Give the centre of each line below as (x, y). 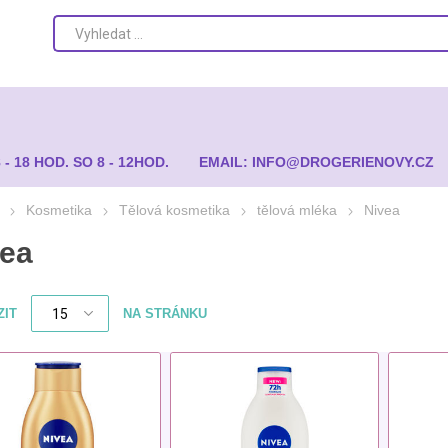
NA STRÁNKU (164, 313)
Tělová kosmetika (174, 210)
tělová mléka (296, 210)
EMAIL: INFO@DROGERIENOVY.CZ (317, 162)
